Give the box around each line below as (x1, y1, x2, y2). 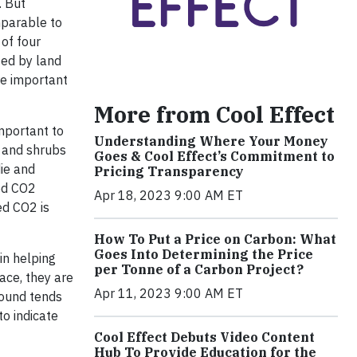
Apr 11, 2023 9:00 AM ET (94, 284, 243, 301)
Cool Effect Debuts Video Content (94, 328, 315, 345)
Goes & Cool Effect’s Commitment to (94, 147, 335, 164)
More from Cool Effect (94, 99, 335, 129)
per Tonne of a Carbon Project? (94, 261, 304, 277)
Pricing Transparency (94, 163, 244, 179)
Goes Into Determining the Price (94, 245, 313, 262)
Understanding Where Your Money (94, 132, 328, 149)
